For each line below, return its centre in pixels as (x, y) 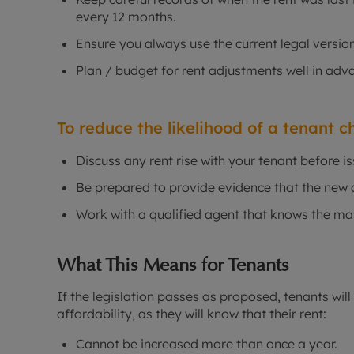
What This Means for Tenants (173, 265)
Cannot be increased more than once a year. (207, 344)
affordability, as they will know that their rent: (193, 314)
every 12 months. (126, 17)
